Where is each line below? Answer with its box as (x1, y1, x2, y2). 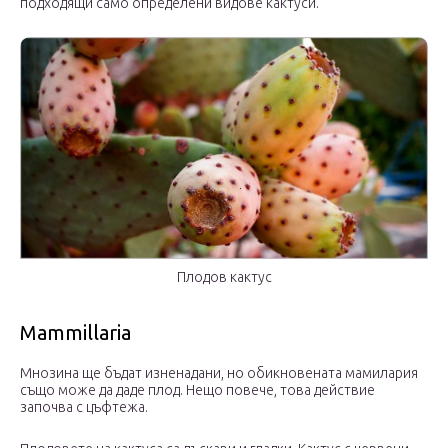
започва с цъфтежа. (20, 399, 148, 416)
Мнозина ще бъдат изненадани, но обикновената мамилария (20, 365, 418, 382)
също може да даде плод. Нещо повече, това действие (20, 382, 375, 399)
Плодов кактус (176, 269, 272, 286)
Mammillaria (20, 321, 131, 345)
